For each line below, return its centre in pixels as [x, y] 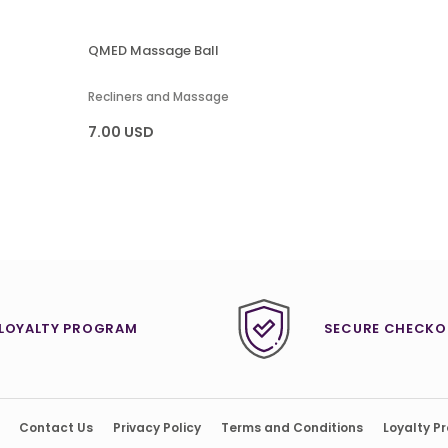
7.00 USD [121, 132]
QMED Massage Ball [154, 50]
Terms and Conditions [291, 428]
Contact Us [55, 428]
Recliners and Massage [159, 97]
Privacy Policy [156, 428]
